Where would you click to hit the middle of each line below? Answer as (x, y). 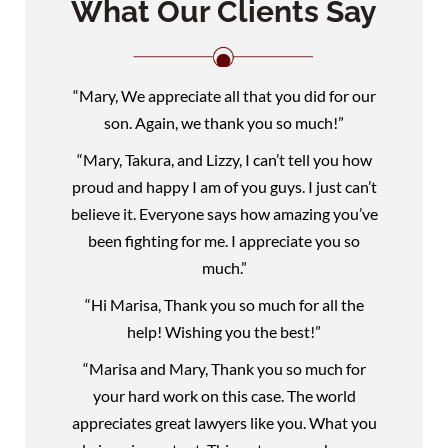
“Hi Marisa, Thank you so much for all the (224, 304)
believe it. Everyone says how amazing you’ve (224, 213)
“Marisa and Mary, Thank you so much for (224, 368)
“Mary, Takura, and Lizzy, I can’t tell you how (224, 159)
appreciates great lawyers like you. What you (224, 422)
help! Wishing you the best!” (224, 331)
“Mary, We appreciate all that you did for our (224, 95)
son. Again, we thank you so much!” (224, 122)
